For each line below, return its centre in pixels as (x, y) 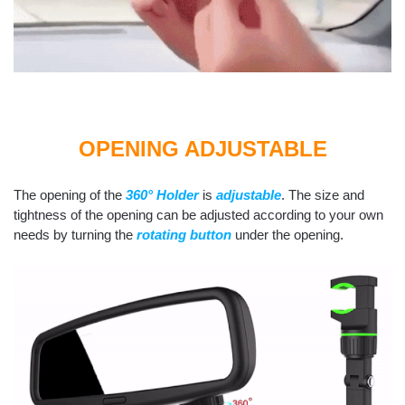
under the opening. (289, 235)
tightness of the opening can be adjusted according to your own (198, 215)
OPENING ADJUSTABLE (202, 148)
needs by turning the (75, 235)
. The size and (323, 195)
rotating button (184, 235)
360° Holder (162, 195)
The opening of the (70, 195)
